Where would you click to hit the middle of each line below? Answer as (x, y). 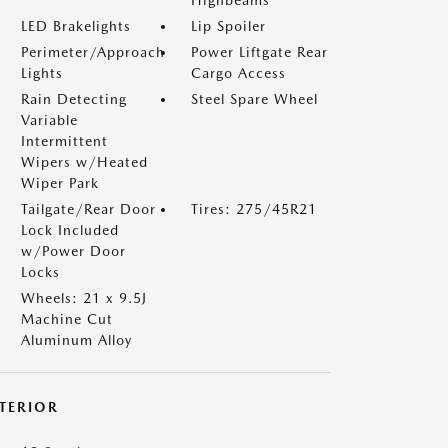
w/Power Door (73, 251)
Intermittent (64, 141)
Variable (49, 120)
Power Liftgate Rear (259, 52)
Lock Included (70, 230)
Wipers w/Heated (84, 162)
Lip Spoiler (228, 26)
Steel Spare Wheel (254, 99)
